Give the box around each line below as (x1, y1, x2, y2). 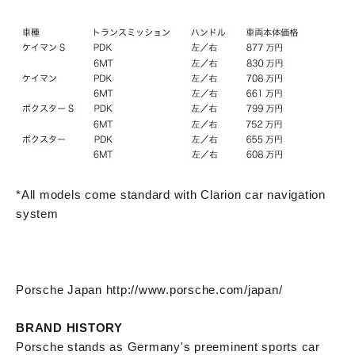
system (16, 206, 59, 220)
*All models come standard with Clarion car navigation (16, 187, 326, 201)
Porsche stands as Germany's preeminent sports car (16, 339, 320, 353)
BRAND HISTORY (16, 320, 123, 334)
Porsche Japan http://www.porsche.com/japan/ (16, 282, 283, 296)
